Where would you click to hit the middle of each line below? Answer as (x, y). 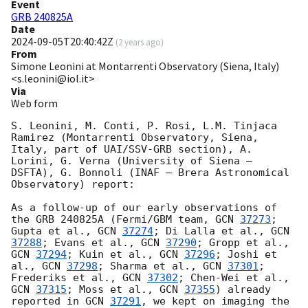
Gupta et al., (54, 231)
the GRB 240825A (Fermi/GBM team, (113, 220)
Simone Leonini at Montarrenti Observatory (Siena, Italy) (145, 66)
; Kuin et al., (113, 255)
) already (243, 290)
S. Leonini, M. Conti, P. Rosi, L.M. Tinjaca (144, 126)
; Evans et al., (91, 243)
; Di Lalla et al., (212, 231)
